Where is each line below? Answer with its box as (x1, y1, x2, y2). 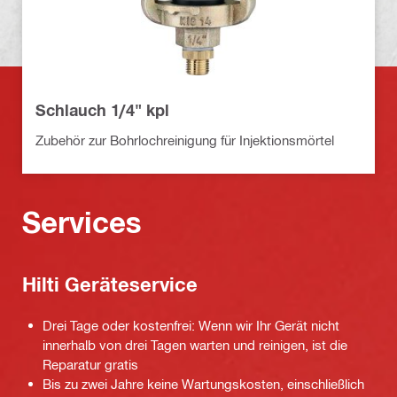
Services (22, 205, 142, 240)
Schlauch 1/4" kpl (35, 100, 169, 121)
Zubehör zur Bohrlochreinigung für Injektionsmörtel (35, 132, 334, 149)
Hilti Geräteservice (22, 272, 198, 296)
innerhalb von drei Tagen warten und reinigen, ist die (43, 337, 347, 354)
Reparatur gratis (43, 356, 138, 373)
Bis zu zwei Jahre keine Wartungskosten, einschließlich (43, 376, 364, 393)
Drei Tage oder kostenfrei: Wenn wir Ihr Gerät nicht (43, 317, 339, 334)
